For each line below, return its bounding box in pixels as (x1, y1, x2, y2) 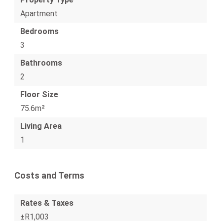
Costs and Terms (14, 170, 84, 181)
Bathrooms (20, 58, 62, 68)
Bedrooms (20, 27, 59, 36)
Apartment (20, 9, 58, 18)
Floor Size (20, 90, 58, 99)
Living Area (20, 121, 62, 131)
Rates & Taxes (20, 198, 74, 208)
